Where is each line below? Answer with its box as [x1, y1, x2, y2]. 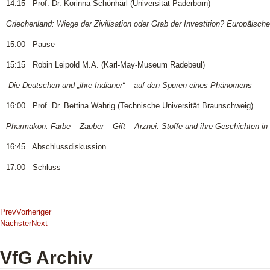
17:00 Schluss [5, 162, 61, 172]
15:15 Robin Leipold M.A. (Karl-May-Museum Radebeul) [5, 60, 205, 69]
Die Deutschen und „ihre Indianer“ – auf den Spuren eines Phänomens [8, 80, 252, 90]
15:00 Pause [5, 39, 55, 49]
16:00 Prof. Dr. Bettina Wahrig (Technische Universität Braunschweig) [5, 101, 253, 110]
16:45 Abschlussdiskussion [5, 142, 106, 151]
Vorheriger [16, 207, 51, 216]
